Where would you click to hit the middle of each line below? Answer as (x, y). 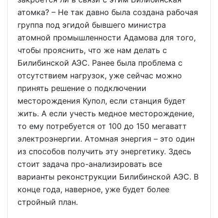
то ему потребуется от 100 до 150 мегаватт (102, 126)
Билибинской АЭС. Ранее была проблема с (100, 63)
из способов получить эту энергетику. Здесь (104, 151)
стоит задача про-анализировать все (90, 164)
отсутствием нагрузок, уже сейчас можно (100, 75)
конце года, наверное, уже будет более (93, 189)
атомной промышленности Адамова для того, (107, 37)
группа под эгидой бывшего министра (92, 25)
